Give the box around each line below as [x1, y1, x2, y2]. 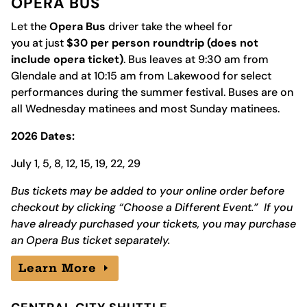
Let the [10, 19, 49, 34]
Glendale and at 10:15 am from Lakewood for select [10, 69, 271, 83]
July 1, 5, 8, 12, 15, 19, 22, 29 [10, 156, 140, 171]
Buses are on [228, 85, 293, 99]
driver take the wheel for [105, 19, 232, 34]
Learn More [18, 260, 97, 275]
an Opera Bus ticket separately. [10, 233, 173, 247]
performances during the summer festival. [10, 85, 228, 99]
